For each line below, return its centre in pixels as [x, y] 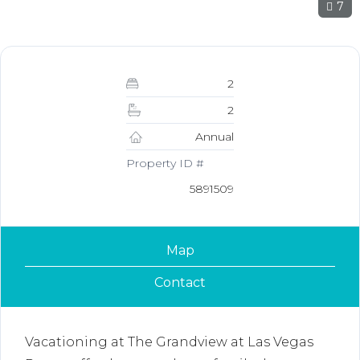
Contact [180, 283]
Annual [214, 136]
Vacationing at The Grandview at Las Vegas [169, 342]
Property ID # [166, 163]
